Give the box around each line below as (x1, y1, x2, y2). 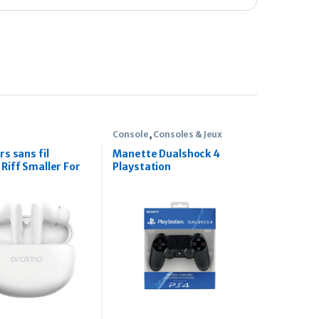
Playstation (113, 160, 171, 174)
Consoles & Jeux (153, 128, 223, 140)
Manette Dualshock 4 (113, 147, 220, 161)
